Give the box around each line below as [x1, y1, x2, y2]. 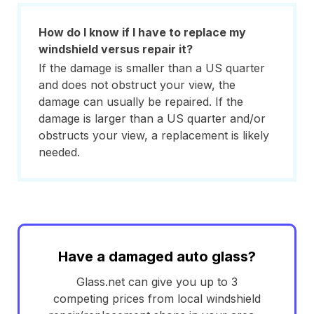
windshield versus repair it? [39, 42, 193, 56]
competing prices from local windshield [53, 292, 261, 306]
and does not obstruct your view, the [39, 78, 235, 92]
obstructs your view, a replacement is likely [39, 128, 269, 142]
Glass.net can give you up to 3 [76, 275, 238, 289]
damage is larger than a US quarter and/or [39, 111, 266, 125]
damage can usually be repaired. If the [39, 95, 243, 109]
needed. [39, 145, 80, 159]
